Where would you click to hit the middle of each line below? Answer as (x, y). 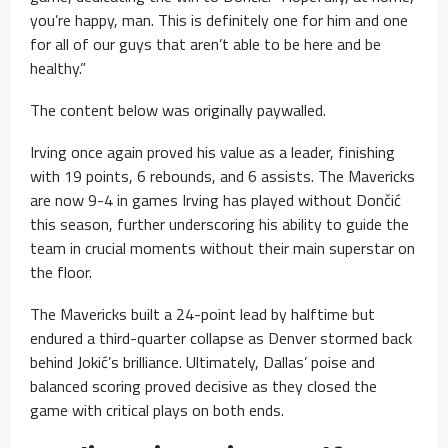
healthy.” (58, 67)
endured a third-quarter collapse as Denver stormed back (221, 337)
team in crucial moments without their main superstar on (222, 247)
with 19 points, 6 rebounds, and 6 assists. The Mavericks (222, 175)
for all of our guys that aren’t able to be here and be (205, 43)
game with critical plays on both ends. (157, 409)
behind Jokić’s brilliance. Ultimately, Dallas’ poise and (202, 361)
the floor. (61, 271)
